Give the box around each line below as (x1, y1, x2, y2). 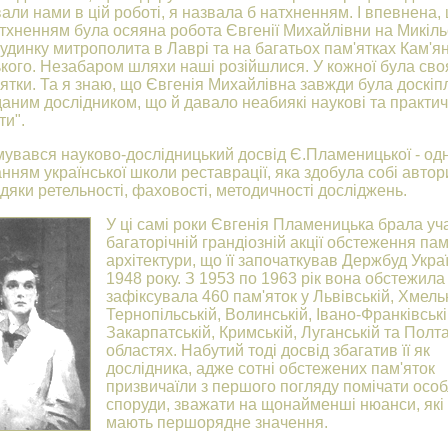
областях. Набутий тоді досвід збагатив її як (106, 342, 430, 360)
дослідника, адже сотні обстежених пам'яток (106, 360, 435, 378)
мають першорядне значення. (106, 414, 328, 432)
